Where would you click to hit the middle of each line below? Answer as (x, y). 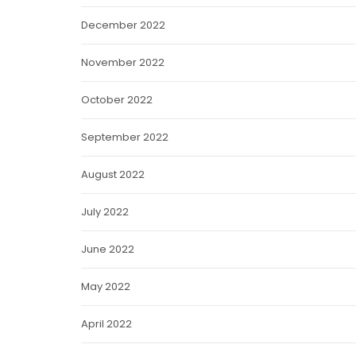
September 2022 (124, 137)
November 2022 (122, 62)
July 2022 (104, 212)
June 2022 (107, 249)
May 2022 (105, 286)
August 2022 (112, 174)
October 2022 (116, 100)
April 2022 (106, 324)
